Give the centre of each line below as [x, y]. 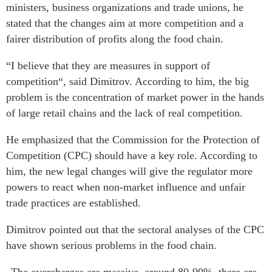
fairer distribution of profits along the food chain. [115, 39]
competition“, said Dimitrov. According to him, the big [127, 82]
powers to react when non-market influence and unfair [126, 187]
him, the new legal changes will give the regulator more [129, 172]
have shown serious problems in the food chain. [111, 246]
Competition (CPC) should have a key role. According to [132, 156]
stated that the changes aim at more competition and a [125, 23]
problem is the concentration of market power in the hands [135, 97]
